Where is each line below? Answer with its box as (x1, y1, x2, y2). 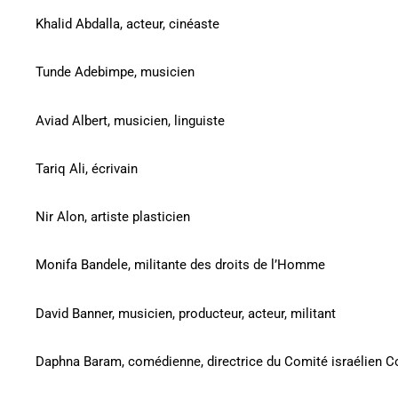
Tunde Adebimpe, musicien (36, 64, 195, 81)
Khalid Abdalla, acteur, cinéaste (36, 16, 219, 33)
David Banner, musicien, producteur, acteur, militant (36, 305, 336, 322)
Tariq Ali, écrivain (36, 160, 138, 177)
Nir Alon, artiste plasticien (36, 209, 190, 226)
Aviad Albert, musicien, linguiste (36, 112, 225, 129)
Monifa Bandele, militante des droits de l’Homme (36, 257, 325, 274)
